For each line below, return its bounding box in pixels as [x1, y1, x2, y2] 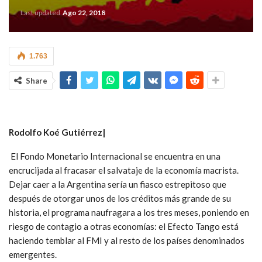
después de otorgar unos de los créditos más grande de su [9, 192, 231, 204]
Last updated [20, 8, 61, 17]
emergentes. [9, 249, 57, 260]
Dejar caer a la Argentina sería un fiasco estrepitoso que [9, 178, 226, 189]
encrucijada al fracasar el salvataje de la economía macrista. [9, 164, 239, 175]
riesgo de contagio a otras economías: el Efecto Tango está [9, 220, 239, 232]
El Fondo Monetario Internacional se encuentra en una [11, 150, 220, 161]
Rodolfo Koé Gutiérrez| [9, 126, 105, 137]
